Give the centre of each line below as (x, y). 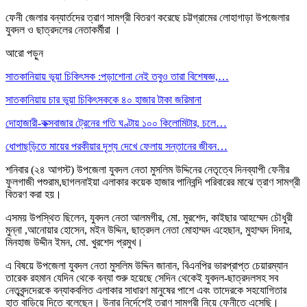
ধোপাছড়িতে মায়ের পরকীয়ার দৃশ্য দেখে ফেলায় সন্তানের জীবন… (116, 146)
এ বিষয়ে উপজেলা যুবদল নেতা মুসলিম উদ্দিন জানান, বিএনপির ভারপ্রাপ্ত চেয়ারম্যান (147, 265)
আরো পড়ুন (24, 53)
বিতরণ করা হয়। (34, 194)
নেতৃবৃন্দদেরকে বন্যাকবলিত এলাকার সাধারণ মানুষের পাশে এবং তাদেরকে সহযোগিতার (146, 290)
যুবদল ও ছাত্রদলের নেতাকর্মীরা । (63, 29)
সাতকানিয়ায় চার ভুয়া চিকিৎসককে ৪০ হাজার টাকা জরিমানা (103, 99)
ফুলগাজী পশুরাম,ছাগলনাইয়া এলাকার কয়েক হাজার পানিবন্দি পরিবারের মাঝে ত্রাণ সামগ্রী (153, 182)
